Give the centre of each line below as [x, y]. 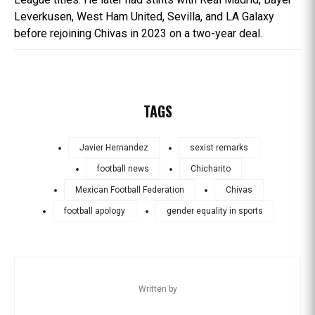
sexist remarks [219, 148]
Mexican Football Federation [129, 190]
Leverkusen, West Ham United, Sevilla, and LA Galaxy [144, 17]
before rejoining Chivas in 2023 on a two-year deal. [138, 34]
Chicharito [210, 169]
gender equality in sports [215, 211]
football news [123, 169]
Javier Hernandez [114, 148]
